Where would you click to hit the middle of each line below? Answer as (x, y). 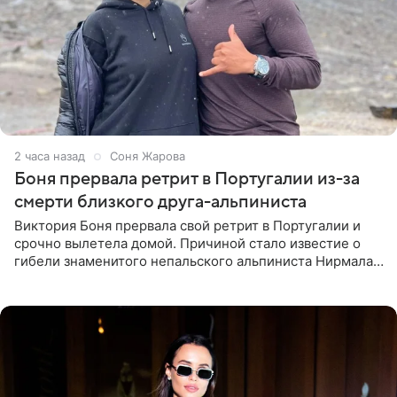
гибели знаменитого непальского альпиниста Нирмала (194, 261)
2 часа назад (50, 156)
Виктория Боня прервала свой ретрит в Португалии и (187, 226)
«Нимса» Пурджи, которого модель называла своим (183, 279)
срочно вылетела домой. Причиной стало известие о (187, 244)
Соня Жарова (148, 156)
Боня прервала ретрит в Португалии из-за (187, 179)
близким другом (67, 297)
